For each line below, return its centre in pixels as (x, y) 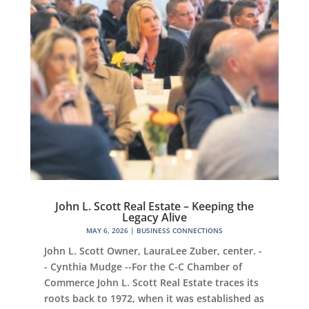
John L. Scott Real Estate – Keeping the (154, 207)
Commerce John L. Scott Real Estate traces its (151, 283)
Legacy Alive (154, 218)
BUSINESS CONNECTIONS (179, 231)
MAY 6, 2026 (107, 231)
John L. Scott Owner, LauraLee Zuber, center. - (153, 251)
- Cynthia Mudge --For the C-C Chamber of (143, 267)
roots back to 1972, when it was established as (154, 299)
